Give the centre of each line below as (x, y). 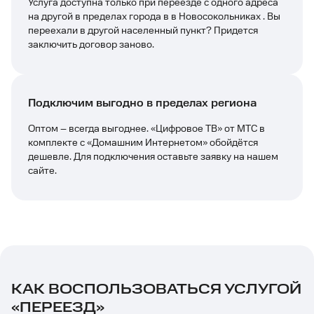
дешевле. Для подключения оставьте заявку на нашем (153, 157)
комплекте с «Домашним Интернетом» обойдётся (143, 143)
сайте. (42, 171)
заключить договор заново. (91, 45)
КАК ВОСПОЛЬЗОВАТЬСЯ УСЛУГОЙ (156, 289)
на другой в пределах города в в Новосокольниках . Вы (154, 17)
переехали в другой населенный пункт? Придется (143, 31)
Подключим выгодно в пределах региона (142, 103)
